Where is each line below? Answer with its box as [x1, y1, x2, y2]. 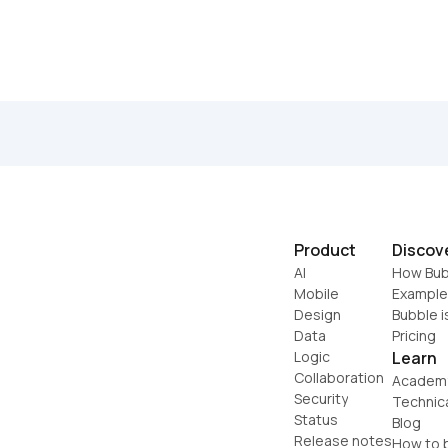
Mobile [294, 283, 339, 303]
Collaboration [294, 367, 384, 387]
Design [294, 304, 341, 324]
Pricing [392, 325, 436, 345]
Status [294, 409, 338, 429]
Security [294, 388, 348, 408]
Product [294, 238, 356, 261]
